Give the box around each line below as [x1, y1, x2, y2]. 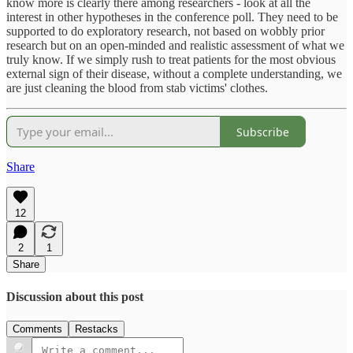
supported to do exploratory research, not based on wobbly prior [6, 24, 325, 39]
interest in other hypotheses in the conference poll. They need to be [6, 10, 338, 24]
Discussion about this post [6, 289, 143, 303]
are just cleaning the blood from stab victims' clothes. [6, 81, 268, 95]
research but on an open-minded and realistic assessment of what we [6, 39, 344, 53]
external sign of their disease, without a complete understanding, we [6, 67, 342, 81]
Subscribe [236, 124, 289, 139]
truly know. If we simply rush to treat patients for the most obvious [6, 53, 336, 67]
